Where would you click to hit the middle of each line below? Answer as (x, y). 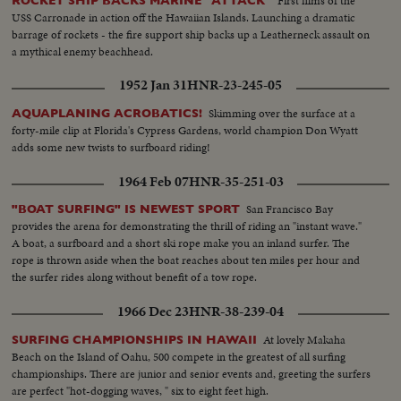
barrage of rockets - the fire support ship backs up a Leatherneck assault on (191, 35)
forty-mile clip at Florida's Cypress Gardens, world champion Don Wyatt (185, 131)
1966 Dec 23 (153, 311)
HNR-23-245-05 (235, 85)
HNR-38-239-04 (236, 311)
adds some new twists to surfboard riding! (111, 148)
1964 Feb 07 (153, 181)
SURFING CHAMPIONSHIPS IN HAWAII (135, 339)
